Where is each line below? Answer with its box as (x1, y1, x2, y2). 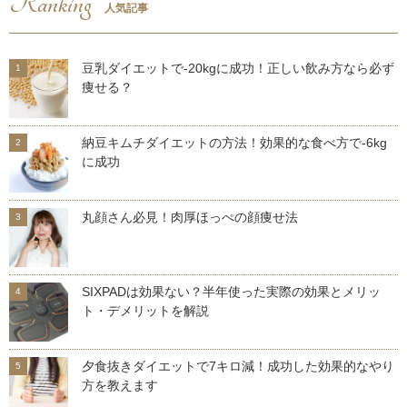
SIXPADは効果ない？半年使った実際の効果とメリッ (82, 284, 381, 300)
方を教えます (82, 378, 158, 393)
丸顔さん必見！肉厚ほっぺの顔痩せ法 (82, 210, 298, 225)
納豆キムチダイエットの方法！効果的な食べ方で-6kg (82, 135, 387, 151)
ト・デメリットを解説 (82, 303, 209, 319)
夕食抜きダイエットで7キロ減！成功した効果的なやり (82, 359, 394, 374)
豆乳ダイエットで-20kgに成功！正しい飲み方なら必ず (82, 61, 394, 76)
